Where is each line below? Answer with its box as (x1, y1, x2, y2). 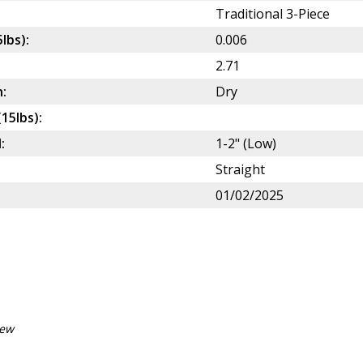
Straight (216, 160, 265, 179)
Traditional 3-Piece (216, 5, 330, 23)
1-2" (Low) (216, 135, 276, 153)
